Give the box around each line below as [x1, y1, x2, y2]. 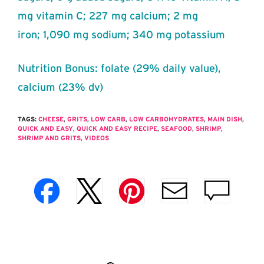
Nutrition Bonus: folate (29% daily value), [18, 62, 221, 75]
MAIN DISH [207, 115, 242, 123]
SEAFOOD [161, 125, 192, 133]
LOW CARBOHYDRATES [129, 115, 204, 123]
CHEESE [38, 115, 64, 123]
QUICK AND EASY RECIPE [77, 125, 157, 133]
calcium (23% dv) [18, 81, 103, 94]
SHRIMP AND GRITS [18, 134, 81, 142]
